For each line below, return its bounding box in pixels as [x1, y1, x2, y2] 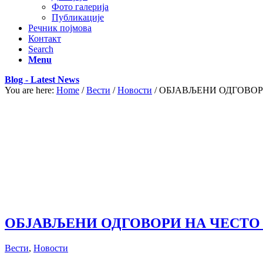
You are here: [5, 85, 54, 95]
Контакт [28, 33, 61, 43]
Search [28, 44, 53, 54]
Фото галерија [52, 2, 109, 12]
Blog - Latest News [5, 75, 79, 85]
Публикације [52, 12, 104, 22]
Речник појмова [28, 23, 92, 33]
